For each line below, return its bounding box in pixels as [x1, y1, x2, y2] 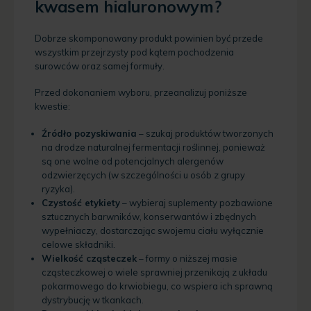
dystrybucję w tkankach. [42, 294, 144, 305]
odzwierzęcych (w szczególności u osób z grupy [42, 169, 245, 180]
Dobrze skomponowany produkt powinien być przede [35, 32, 263, 44]
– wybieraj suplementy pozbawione [120, 196, 273, 208]
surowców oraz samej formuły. [35, 60, 165, 72]
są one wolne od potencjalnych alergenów [42, 155, 224, 167]
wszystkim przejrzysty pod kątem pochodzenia [35, 46, 234, 58]
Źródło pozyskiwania [42, 127, 137, 139]
